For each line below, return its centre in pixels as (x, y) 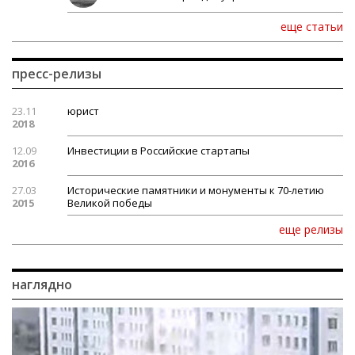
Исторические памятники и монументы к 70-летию (195, 191)
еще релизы (311, 230)
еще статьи (312, 27)
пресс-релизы (57, 74)
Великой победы (109, 203)
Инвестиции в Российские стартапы (158, 151)
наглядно (42, 285)
